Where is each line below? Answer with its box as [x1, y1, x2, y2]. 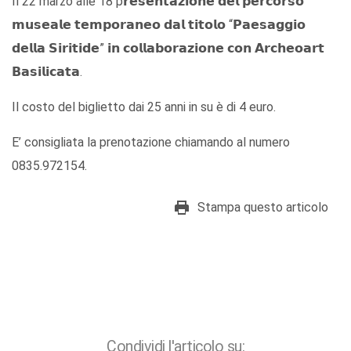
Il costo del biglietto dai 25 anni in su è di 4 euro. [12, 100, 276, 115]
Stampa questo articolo [197, 200, 328, 215]
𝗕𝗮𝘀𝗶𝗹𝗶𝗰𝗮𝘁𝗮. [12, 64, 82, 80]
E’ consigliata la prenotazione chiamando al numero [12, 135, 290, 150]
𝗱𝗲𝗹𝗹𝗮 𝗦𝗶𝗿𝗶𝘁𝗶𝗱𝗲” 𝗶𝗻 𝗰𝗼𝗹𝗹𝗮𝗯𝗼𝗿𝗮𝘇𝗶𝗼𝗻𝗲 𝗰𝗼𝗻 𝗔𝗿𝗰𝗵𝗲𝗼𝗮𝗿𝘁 [12, 41, 324, 56]
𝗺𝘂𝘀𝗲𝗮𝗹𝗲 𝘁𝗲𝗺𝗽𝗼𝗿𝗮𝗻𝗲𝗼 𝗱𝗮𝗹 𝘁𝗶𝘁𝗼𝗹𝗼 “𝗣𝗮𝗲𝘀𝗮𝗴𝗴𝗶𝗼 [12, 17, 306, 33]
